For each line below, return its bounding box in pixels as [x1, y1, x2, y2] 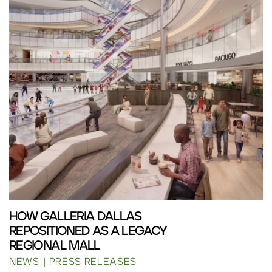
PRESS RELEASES [49, 257, 137, 267]
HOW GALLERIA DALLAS [9, 211, 141, 223]
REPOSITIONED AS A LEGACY [9, 225, 167, 237]
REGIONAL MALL [9, 240, 100, 252]
